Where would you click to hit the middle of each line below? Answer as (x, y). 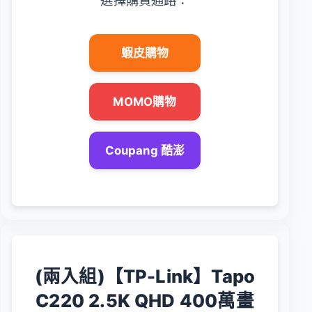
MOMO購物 (145, 101)
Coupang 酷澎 (145, 150)
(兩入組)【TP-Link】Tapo (145, 276)
